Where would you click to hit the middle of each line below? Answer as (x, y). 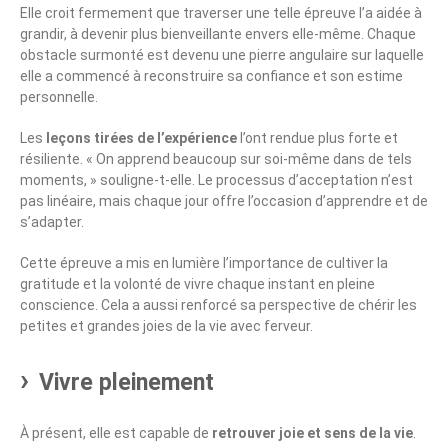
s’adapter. (52, 222)
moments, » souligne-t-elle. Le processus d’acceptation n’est (216, 180)
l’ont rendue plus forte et (317, 138)
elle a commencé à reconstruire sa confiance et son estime (211, 76)
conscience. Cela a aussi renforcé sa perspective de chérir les (218, 305)
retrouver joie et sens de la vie (312, 433)
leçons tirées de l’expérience (141, 138)
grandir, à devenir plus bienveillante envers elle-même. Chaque (218, 34)
